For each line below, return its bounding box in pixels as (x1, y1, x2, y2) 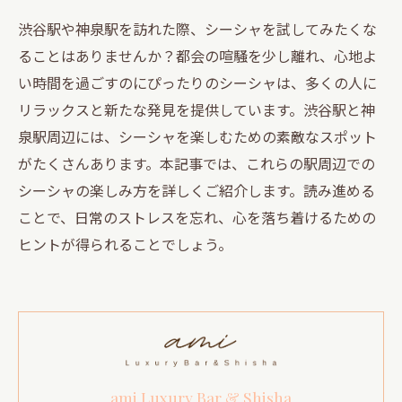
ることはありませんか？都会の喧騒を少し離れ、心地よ (18, 45, 377, 66)
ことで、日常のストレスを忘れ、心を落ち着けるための (18, 206, 376, 228)
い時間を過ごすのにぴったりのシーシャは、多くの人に (18, 72, 377, 93)
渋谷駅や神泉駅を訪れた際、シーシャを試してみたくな (18, 18, 377, 39)
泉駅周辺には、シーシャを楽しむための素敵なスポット (18, 126, 377, 147)
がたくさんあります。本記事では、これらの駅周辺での (18, 153, 375, 174)
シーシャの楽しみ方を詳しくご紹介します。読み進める (18, 179, 375, 201)
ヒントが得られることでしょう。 (18, 233, 232, 255)
